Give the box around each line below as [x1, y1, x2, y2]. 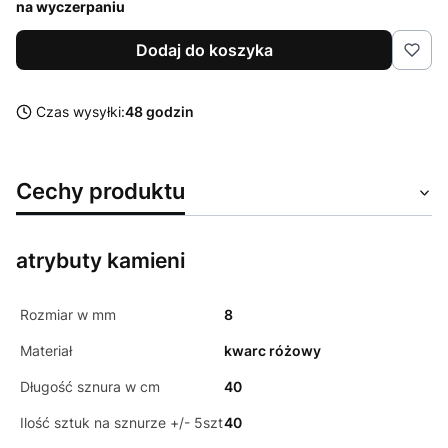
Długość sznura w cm [20, 378, 160, 396]
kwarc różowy [224, 342, 321, 360]
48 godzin [125, 103, 194, 121]
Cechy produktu [16, 177, 185, 205]
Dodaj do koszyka [135, 40, 273, 61]
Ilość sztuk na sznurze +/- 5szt [20, 414, 223, 432]
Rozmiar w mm [20, 306, 116, 324]
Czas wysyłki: [36, 103, 125, 121]
